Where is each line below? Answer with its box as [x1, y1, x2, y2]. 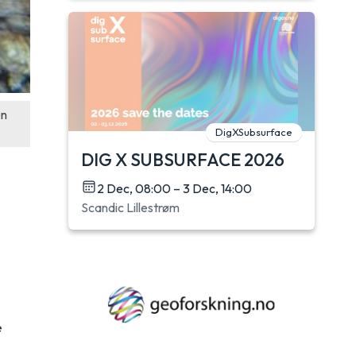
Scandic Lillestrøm [81, 199, 180, 215]
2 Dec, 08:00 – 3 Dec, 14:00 [97, 180, 252, 196]
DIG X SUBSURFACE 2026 [81, 149, 284, 171]
